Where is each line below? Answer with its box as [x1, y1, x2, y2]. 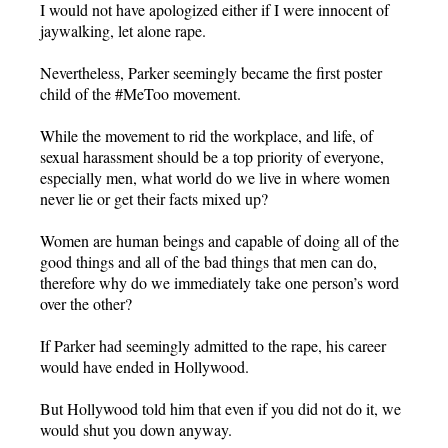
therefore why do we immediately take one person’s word [40, 271, 399, 293]
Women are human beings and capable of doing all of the [40, 229, 399, 251]
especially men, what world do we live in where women [40, 166, 390, 188]
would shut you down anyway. [40, 418, 232, 440]
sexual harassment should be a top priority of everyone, [40, 145, 384, 167]
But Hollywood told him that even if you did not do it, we [40, 397, 401, 419]
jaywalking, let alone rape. [40, 19, 206, 41]
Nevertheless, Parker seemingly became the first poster [40, 61, 382, 83]
